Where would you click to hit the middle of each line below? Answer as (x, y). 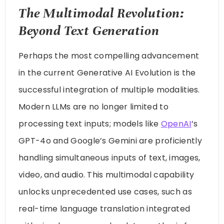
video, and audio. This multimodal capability (106, 175)
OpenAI (176, 124)
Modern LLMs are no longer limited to (93, 107)
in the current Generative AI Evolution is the (107, 73)
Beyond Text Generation (89, 31)
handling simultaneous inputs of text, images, (109, 158)
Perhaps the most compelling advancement (109, 56)
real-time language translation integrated (104, 209)
